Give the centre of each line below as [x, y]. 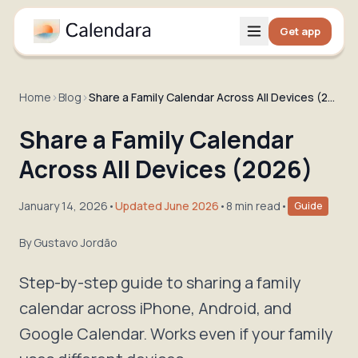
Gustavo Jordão [76, 243]
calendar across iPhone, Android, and [155, 308]
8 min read [253, 206]
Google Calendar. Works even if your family [176, 334]
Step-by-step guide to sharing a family [160, 282]
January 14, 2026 [64, 206]
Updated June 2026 [167, 206]
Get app [300, 31]
